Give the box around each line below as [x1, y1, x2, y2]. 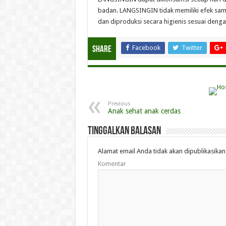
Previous [107, 100, 131, 107]
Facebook [132, 44, 160, 51]
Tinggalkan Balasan [87, 126, 161, 137]
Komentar [97, 160, 126, 167]
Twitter [181, 44, 202, 51]
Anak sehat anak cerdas [107, 107, 181, 115]
